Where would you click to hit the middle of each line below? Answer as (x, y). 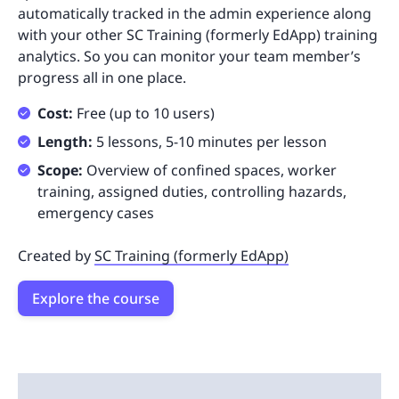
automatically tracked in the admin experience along (195, 14)
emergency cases (96, 213)
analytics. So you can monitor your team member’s (189, 57)
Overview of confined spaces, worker (212, 171)
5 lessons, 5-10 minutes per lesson (212, 142)
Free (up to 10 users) (144, 114)
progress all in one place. (102, 78)
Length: (67, 142)
